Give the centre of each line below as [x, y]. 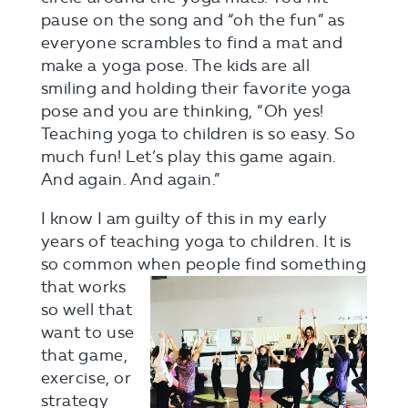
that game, [84, 355]
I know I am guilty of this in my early [184, 218]
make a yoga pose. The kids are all [175, 65]
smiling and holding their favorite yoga [196, 88]
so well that [87, 309]
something [324, 264]
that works [83, 286]
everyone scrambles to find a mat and [192, 42]
